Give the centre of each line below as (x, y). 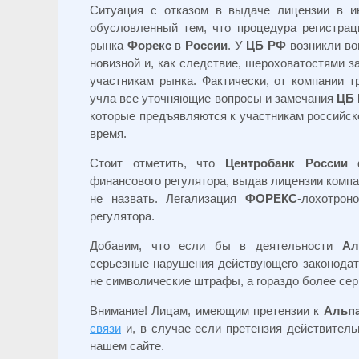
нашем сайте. (127, 346)
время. (108, 133)
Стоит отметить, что (157, 163)
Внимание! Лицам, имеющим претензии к (207, 311)
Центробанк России (286, 163)
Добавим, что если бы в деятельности (216, 246)
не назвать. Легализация (167, 198)
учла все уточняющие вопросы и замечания (213, 98)
